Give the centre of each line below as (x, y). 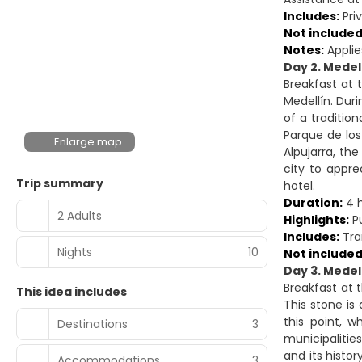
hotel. (299, 186)
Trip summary (60, 183)
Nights (75, 252)
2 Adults (80, 215)
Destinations (93, 324)
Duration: (313, 203)
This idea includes (72, 292)
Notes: (304, 50)
